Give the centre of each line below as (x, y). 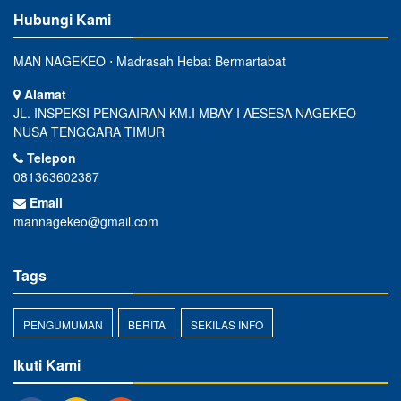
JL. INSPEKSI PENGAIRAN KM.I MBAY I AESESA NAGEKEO (185, 113)
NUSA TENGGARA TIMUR (89, 132)
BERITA (147, 325)
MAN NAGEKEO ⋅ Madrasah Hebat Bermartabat (149, 61)
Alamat (43, 94)
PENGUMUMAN (63, 325)
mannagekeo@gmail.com (86, 222)
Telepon (50, 158)
